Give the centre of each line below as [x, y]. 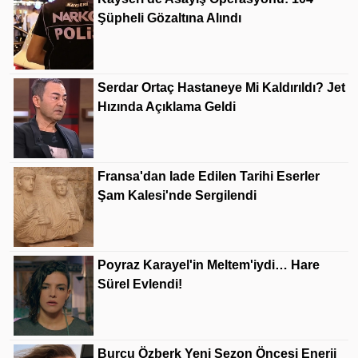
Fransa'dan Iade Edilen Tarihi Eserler [209, 176]
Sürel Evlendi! [140, 284]
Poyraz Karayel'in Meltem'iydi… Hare [209, 265]
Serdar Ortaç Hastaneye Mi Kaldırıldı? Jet [221, 87]
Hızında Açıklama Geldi [167, 106]
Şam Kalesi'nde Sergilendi [177, 195]
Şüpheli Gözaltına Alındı [169, 18]
